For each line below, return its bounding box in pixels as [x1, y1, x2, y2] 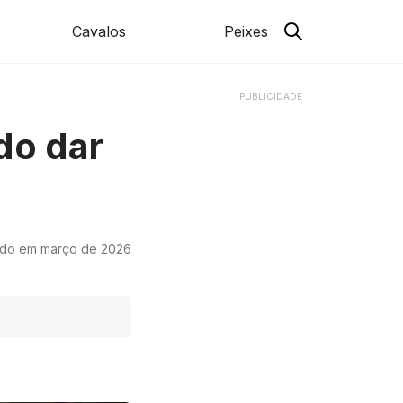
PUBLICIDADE [239, 91, 302, 102]
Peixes [223, 22, 268, 40]
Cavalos [71, 22, 126, 40]
